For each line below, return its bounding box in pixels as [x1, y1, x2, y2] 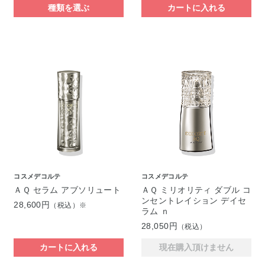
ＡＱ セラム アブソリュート [14, 185, 121, 195]
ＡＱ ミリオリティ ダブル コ [141, 185, 251, 195]
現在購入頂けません [159, 242, 234, 252]
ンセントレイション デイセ [141, 195, 247, 205]
